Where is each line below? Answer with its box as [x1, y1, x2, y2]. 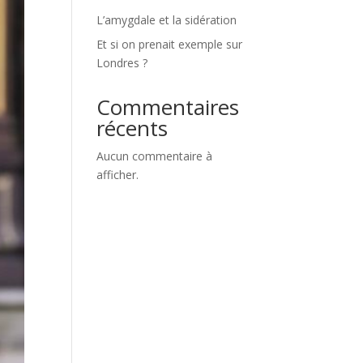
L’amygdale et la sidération [96, 12, 237, 28]
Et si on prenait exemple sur [96, 36, 243, 52]
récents [96, 113, 169, 143]
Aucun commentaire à [96, 148, 213, 164]
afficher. [96, 167, 139, 182]
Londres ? [96, 55, 148, 70]
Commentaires [96, 92, 240, 122]
